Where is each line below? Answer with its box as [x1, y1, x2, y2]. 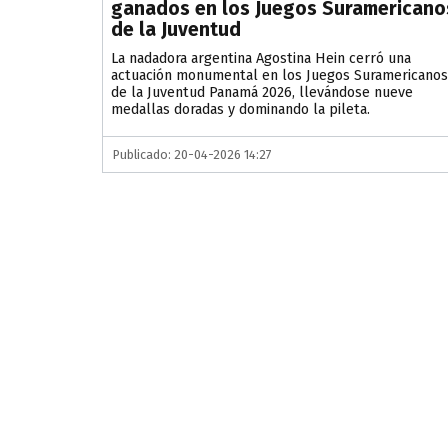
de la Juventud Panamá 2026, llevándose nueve [111, 84, 413, 102]
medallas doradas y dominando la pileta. [111, 101, 370, 119]
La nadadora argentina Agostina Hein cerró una [111, 50, 411, 68]
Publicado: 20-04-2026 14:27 [113, 147, 272, 163]
